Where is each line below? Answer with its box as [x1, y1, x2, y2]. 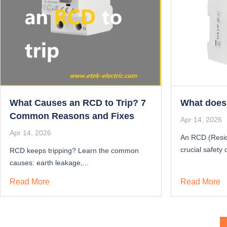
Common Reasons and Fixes [10, 110, 134, 121]
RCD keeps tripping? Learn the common [10, 146, 139, 155]
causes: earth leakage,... [10, 158, 89, 167]
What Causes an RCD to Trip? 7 [10, 97, 146, 108]
